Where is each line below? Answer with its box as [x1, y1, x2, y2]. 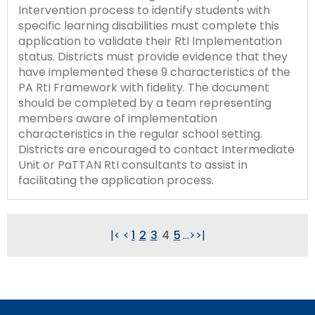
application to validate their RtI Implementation [18, 32, 282, 49]
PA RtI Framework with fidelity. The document [18, 79, 269, 96]
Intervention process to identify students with [18, 1, 270, 18]
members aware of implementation [18, 110, 217, 127]
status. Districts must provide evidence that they [18, 48, 288, 65]
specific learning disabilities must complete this [18, 17, 279, 34]
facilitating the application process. [18, 172, 214, 188]
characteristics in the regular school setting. [18, 125, 262, 142]
